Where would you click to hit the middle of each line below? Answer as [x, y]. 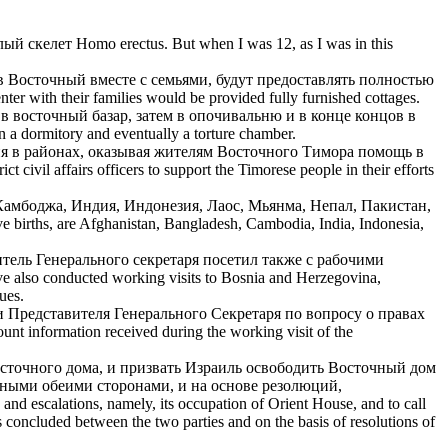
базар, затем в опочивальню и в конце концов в [252, 115]
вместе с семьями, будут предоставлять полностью [260, 79]
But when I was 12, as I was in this [282, 43]
